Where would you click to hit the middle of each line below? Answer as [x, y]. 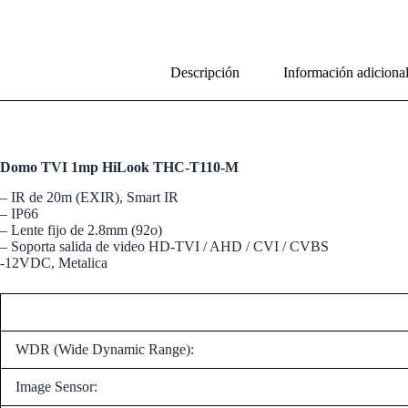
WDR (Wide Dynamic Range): [105, 349]
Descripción [205, 72]
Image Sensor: [56, 386]
